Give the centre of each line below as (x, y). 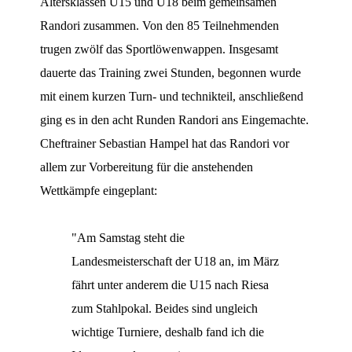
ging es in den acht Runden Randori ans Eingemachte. (175, 120)
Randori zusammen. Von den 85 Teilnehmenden (160, 26)
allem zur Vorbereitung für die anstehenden (147, 167)
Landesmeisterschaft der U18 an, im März (176, 262)
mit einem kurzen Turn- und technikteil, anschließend (172, 97)
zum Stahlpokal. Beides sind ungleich (165, 309)
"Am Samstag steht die (128, 238)
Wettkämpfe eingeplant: (99, 191)
